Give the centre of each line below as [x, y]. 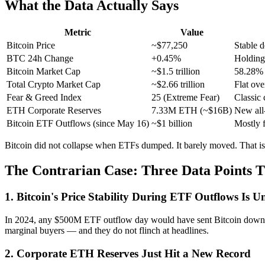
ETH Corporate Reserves [54, 111]
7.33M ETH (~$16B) [192, 111]
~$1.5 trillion [176, 72]
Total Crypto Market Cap [54, 85]
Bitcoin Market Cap [43, 72]
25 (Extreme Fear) [185, 98]
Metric [78, 33]
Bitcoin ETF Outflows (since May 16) [78, 124]
